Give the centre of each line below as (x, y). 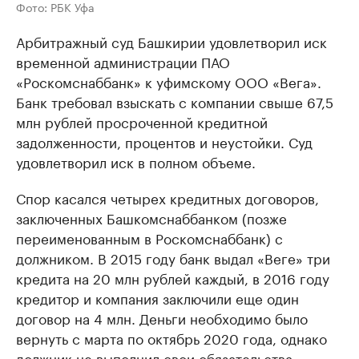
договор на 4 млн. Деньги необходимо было (162, 317)
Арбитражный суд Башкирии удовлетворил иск (171, 40)
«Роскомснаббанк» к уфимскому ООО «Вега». (169, 81)
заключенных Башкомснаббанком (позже (151, 217)
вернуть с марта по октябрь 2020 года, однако (171, 337)
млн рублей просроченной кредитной (142, 121)
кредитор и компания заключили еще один (157, 297)
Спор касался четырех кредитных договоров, (167, 197)
